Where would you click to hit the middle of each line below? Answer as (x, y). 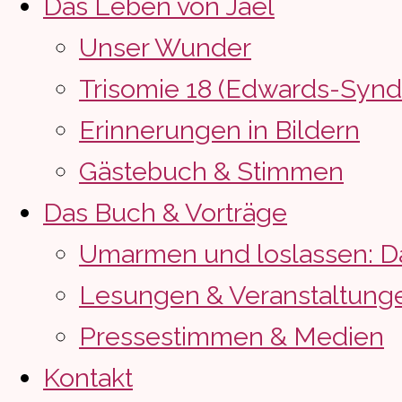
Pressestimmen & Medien (232, 336)
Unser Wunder (165, 47)
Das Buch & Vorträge (165, 212)
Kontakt (88, 377)
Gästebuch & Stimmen (211, 171)
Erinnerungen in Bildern (219, 130)
